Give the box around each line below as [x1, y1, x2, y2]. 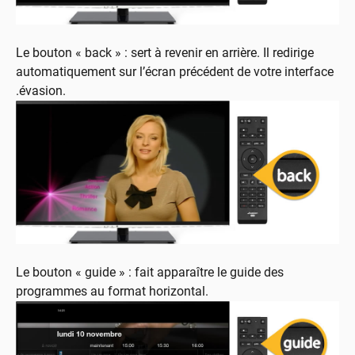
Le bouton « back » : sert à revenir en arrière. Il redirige [16, 44, 314, 60]
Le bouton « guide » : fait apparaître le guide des [16, 264, 284, 280]
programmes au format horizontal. [16, 283, 208, 299]
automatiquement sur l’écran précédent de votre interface [16, 63, 334, 79]
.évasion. [16, 82, 66, 98]
